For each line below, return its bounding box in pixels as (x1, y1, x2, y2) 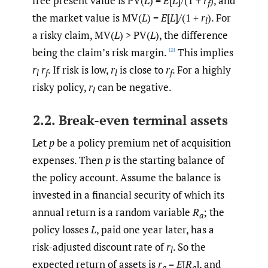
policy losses (32, 223, 91, 237)
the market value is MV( (32, 11, 142, 25)
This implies (175, 45, 233, 60)
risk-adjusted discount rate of (32, 240, 166, 254)
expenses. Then (32, 153, 105, 167)
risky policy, (32, 80, 89, 95)
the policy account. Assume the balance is (32, 170, 221, 185)
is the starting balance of (111, 153, 224, 167)
